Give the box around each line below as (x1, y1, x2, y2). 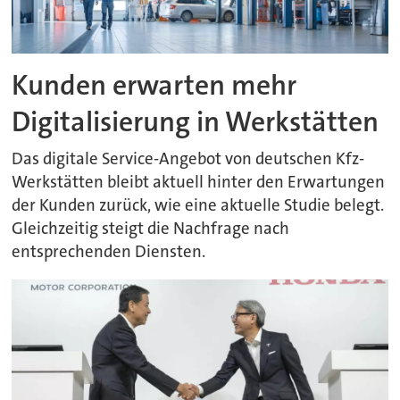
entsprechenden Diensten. (12, 241, 206, 263)
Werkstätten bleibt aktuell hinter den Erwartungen (12, 171, 386, 194)
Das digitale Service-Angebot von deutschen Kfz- (12, 148, 365, 171)
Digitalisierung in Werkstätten (12, 103, 379, 140)
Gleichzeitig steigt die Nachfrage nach (12, 218, 290, 240)
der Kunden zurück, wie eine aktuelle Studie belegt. (12, 195, 385, 217)
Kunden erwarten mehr (12, 66, 297, 104)
